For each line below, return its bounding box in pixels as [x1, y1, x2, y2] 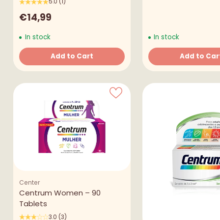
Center [19, 178, 40, 187]
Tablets [19, 198, 47, 209]
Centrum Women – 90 [19, 187, 101, 198]
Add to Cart [50, 52, 93, 61]
